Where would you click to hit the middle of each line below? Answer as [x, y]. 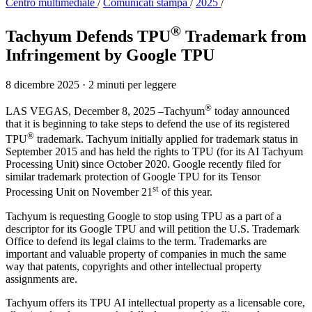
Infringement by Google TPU [110, 55]
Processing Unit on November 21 [79, 192]
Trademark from [244, 36]
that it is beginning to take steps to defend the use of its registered [148, 124]
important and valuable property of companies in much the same [146, 253]
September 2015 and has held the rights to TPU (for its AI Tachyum [154, 152]
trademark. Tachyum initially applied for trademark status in [166, 139]
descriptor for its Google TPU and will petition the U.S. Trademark [153, 228]
